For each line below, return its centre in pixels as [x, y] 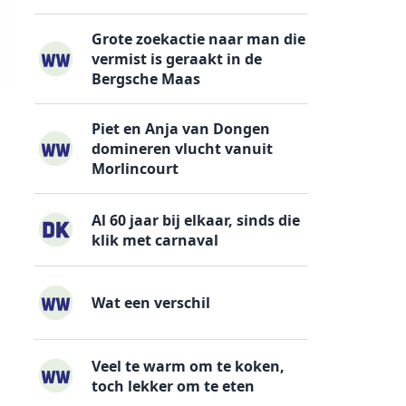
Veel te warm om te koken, [188, 366]
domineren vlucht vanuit [183, 148]
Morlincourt [135, 168]
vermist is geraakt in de [177, 58]
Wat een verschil [151, 303]
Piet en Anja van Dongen [181, 128]
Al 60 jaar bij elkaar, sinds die [196, 220]
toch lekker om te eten [174, 386]
